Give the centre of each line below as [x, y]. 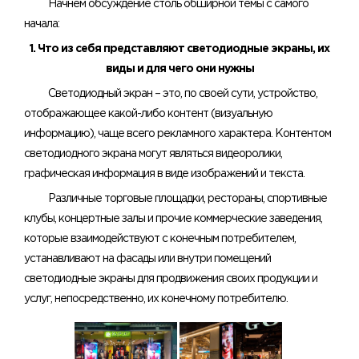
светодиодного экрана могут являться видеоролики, [153, 154]
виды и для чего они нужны [179, 69]
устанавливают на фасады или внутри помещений [147, 259]
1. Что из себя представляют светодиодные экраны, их [179, 49]
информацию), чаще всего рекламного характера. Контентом [177, 134]
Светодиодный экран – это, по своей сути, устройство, [183, 94]
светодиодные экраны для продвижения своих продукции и [171, 279]
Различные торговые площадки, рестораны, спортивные [188, 199]
